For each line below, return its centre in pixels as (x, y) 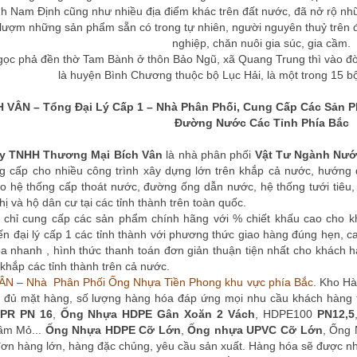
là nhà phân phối (210, 155)
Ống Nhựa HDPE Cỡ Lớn (113, 330)
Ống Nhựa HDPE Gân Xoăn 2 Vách (157, 314)
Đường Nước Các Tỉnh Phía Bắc (261, 123)
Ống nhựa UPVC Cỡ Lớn (255, 330)
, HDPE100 (286, 314)
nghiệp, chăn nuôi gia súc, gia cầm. (261, 43)
